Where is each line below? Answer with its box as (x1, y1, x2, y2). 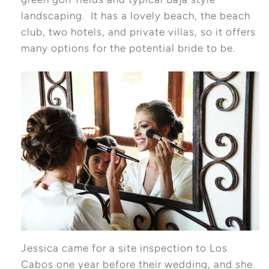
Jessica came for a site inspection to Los (20, 242, 228, 255)
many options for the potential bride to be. (20, 42, 235, 55)
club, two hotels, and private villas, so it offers (20, 26, 256, 38)
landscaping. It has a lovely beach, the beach (20, 10, 250, 22)
